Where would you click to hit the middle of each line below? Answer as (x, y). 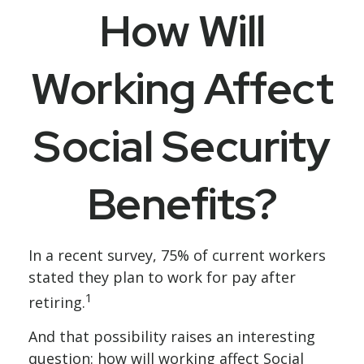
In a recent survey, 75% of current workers (177, 255)
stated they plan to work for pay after (162, 277)
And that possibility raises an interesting (172, 336)
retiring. (57, 302)
